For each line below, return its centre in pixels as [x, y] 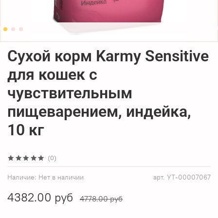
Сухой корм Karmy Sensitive [108, 56]
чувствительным [70, 93]
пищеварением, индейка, [99, 111]
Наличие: [22, 177]
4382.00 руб [40, 197]
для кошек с [52, 74]
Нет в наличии [61, 177]
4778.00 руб [101, 198]
